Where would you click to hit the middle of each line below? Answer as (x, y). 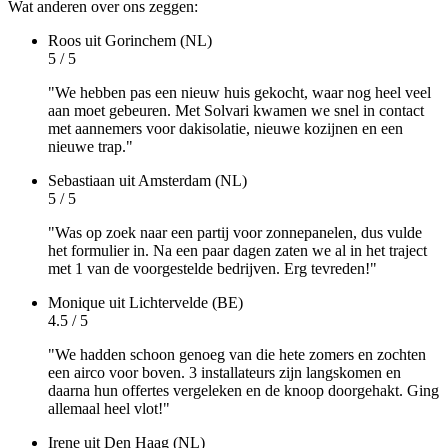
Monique (78, 302)
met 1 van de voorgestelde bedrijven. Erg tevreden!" (212, 268)
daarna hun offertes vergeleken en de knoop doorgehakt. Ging (243, 390)
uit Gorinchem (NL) (148, 40)
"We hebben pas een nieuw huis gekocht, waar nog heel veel (239, 92)
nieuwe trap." (90, 146)
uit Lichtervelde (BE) (176, 302)
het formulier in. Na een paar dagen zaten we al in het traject (237, 250)
